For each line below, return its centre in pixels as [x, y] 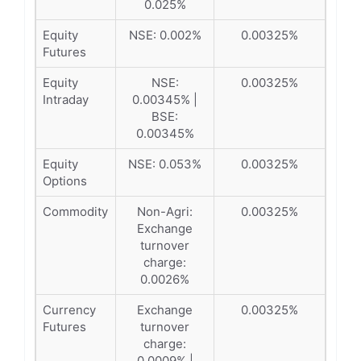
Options [65, 181]
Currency [69, 310]
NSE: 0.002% [165, 35]
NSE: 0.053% [165, 164]
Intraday [66, 100]
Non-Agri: [165, 212]
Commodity [75, 212]
